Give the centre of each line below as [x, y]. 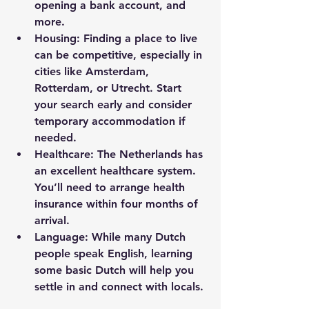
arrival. [52, 220]
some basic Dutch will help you [116, 270]
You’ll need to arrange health [111, 187]
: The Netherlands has [148, 154]
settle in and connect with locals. [119, 287]
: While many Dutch [137, 237]
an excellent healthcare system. [117, 171]
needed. [56, 138]
